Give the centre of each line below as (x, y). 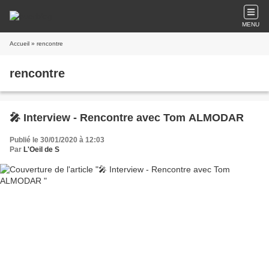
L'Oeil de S (41, 150)
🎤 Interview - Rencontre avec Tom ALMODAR (127, 118)
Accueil (20, 44)
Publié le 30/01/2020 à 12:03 (57, 140)
